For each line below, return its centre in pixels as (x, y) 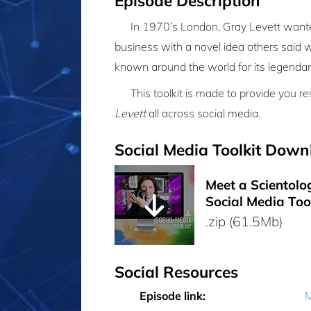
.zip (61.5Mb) (244, 222)
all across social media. (203, 114)
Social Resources (176, 272)
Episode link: (173, 296)
